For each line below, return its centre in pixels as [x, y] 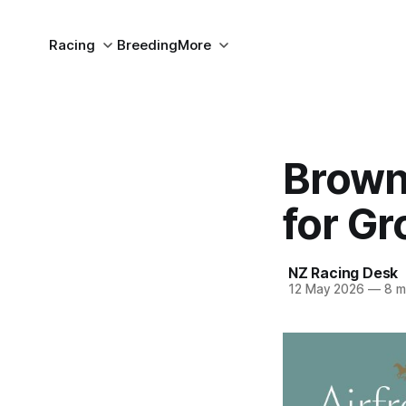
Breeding [147, 45]
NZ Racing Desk [343, 273]
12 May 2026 [327, 289]
